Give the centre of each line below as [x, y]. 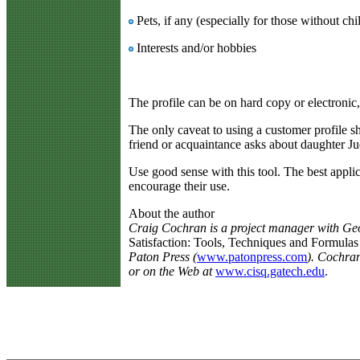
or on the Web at [172, 271]
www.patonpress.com [252, 256]
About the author [172, 213]
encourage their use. [179, 186]
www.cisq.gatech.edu [270, 271]
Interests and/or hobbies [195, 47]
